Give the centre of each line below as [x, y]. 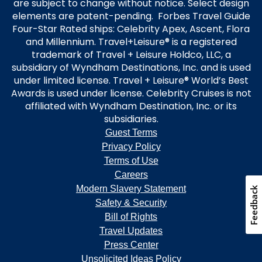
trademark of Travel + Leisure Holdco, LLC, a [131, 55]
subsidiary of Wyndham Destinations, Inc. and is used [131, 68]
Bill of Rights [131, 217]
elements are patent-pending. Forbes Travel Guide [131, 16]
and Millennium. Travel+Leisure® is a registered [131, 42]
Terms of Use [131, 161]
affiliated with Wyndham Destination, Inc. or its [131, 106]
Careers [131, 175]
